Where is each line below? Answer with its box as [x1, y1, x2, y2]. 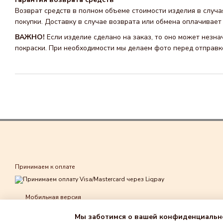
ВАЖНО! [15, 32, 47, 42]
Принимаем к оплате [15, 163, 75, 171]
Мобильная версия [24, 193, 81, 202]
